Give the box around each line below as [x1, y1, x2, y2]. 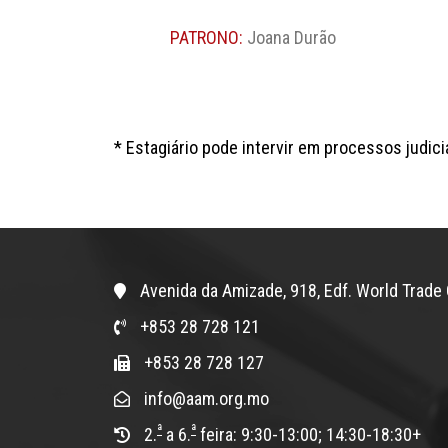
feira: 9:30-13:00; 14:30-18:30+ [196, 423, 421, 445]
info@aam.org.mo [140, 387, 269, 409]
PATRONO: [169, 26, 247, 48]
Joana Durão [246, 26, 336, 48]
